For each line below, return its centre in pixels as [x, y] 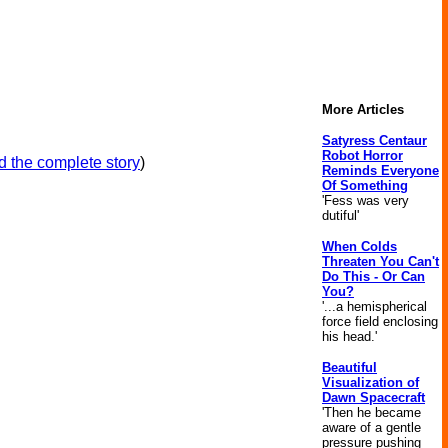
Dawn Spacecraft [373, 397]
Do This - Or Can [373, 276]
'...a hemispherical [374, 306]
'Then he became [371, 412]
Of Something [365, 185]
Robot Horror [362, 155]
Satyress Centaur [374, 140]
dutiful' [340, 215]
